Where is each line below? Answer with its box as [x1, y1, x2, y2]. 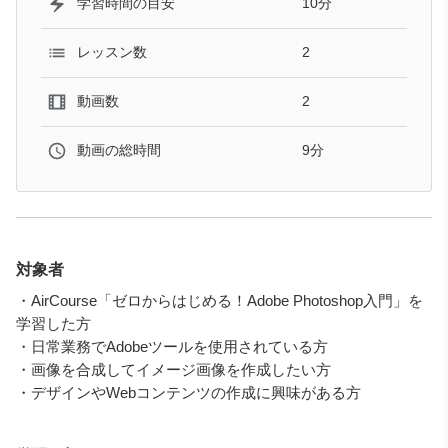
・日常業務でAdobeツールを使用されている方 [16, 337, 328, 355]
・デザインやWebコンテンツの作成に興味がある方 [16, 383, 361, 401]
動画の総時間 [77, 142, 161, 159]
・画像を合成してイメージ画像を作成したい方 [16, 360, 331, 378]
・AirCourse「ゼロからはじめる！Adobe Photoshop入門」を [16, 291, 423, 309]
